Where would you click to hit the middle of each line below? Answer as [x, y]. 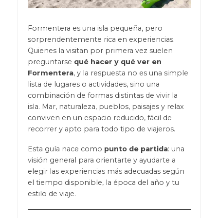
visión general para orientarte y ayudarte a [101, 160]
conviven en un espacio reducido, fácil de [100, 118]
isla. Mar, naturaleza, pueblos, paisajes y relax [106, 107]
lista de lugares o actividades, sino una [93, 84]
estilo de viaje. [52, 194]
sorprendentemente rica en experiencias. [101, 40]
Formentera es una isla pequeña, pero [95, 28]
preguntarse [51, 62]
